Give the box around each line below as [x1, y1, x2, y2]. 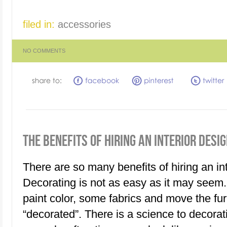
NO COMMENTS [23, 47, 65, 54]
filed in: [23, 18, 58, 30]
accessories [58, 18, 111, 30]
